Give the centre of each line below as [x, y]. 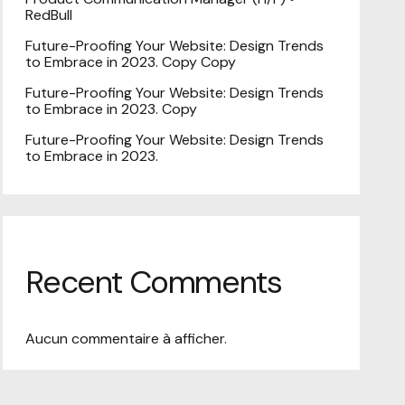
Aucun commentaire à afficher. [127, 339]
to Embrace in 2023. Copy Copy [131, 62]
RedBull [49, 15]
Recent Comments [154, 283]
